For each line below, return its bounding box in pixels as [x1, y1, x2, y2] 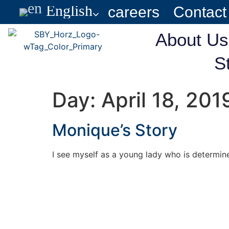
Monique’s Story [52, 120, 177, 140]
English [42, 2, 93, 19]
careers [108, 3, 160, 20]
